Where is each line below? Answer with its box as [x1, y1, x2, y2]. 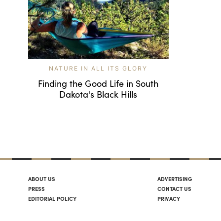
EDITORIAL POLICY [28, 194, 76, 202]
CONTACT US [157, 184, 192, 192]
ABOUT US [28, 174, 55, 183]
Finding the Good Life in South [38, 76, 159, 89]
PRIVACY [157, 194, 181, 202]
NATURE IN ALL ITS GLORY [49, 64, 148, 72]
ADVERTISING [157, 174, 192, 183]
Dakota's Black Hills [59, 87, 138, 100]
